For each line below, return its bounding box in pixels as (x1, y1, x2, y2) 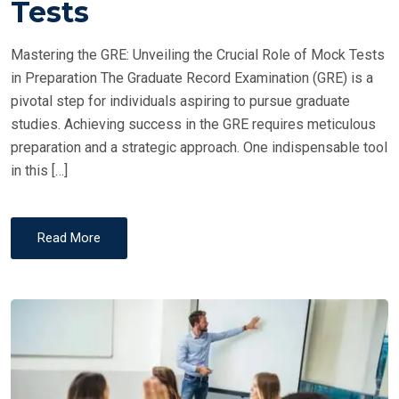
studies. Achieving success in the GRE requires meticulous (11, 115, 376, 133)
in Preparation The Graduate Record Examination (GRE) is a (11, 69, 373, 86)
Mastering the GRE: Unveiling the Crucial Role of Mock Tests (11, 45, 385, 63)
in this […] (11, 161, 68, 179)
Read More (37, 229, 101, 246)
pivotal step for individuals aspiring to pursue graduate (11, 92, 350, 110)
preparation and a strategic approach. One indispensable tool (11, 138, 387, 156)
